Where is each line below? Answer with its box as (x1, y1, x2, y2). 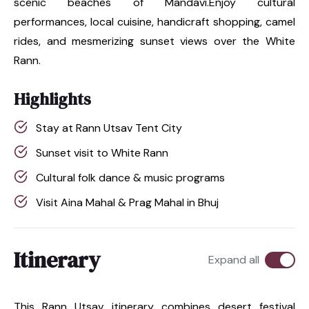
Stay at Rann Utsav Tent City (36, 120, 182, 135)
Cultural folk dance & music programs (36, 170, 225, 185)
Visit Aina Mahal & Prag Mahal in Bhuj (36, 195, 219, 210)
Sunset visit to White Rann (36, 145, 168, 160)
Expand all (208, 252, 259, 267)
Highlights (14, 87, 91, 110)
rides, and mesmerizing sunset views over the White (14, 33, 295, 48)
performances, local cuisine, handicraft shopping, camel (14, 14, 295, 29)
